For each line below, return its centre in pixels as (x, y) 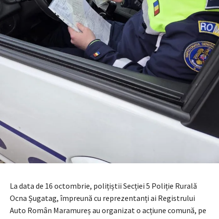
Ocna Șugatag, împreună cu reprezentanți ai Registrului (102, 198)
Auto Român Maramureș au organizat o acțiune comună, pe (108, 210)
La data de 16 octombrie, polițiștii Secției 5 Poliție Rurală (103, 186)
